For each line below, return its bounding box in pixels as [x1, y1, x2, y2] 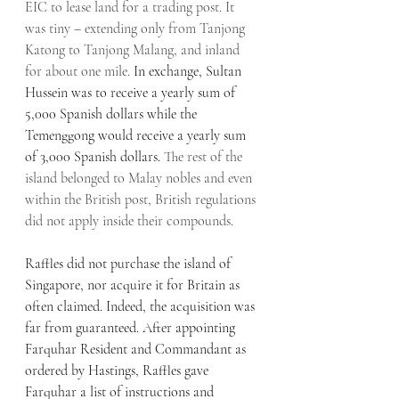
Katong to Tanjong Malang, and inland [25, 41, 243, 60]
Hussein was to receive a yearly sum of [25, 84, 239, 102]
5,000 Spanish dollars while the [25, 105, 200, 124]
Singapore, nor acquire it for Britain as [25, 276, 243, 295]
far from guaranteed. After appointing [25, 319, 239, 338]
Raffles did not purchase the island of [25, 255, 234, 273]
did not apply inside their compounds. [25, 212, 233, 231]
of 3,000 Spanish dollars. [25, 148, 164, 167]
